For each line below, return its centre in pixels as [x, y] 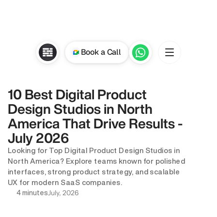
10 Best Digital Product [77, 94]
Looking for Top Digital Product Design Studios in [94, 150]
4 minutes [32, 193]
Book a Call [101, 52]
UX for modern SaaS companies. [65, 182]
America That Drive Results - [95, 123]
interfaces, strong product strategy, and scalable [94, 172]
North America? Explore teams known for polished [97, 161]
